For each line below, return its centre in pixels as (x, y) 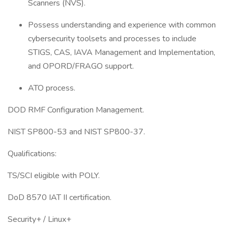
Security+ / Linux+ (39, 219)
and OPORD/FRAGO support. (81, 66)
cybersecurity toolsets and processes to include (112, 39)
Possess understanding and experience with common (122, 25)
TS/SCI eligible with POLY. (54, 176)
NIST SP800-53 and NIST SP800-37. (76, 132)
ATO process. (52, 88)
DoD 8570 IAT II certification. (60, 197)
